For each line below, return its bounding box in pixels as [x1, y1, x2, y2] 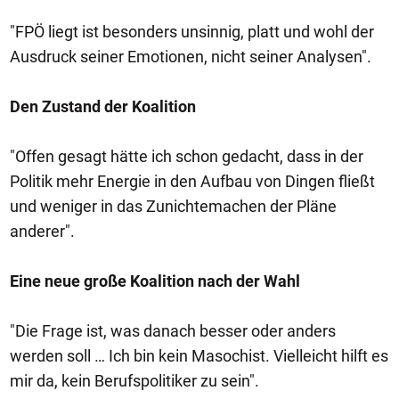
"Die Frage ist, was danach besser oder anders [10, 322, 336, 340]
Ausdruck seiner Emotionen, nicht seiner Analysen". [10, 47, 371, 66]
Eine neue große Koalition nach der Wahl [10, 272, 300, 290]
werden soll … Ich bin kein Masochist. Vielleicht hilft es [10, 346, 388, 365]
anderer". [10, 222, 75, 240]
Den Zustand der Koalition [10, 97, 196, 116]
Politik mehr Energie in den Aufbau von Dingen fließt [10, 172, 375, 191]
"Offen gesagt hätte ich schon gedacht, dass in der [10, 147, 363, 166]
